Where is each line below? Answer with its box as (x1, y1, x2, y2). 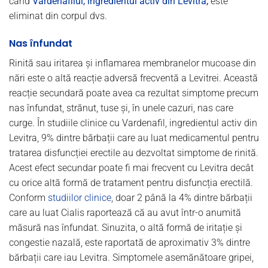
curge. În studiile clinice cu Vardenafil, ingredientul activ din (9, 117, 257, 129)
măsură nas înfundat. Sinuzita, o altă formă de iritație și (9, 221, 242, 233)
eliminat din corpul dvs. (9, 10, 107, 22)
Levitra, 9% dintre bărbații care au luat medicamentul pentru (9, 132, 259, 144)
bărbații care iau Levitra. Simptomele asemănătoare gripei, (9, 251, 254, 263)
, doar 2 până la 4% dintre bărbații (111, 191, 252, 203)
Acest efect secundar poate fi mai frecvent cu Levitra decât (9, 162, 254, 173)
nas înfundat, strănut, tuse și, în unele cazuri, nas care (9, 102, 233, 114)
